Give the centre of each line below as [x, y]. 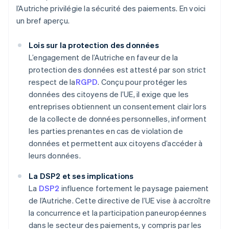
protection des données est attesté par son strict [117, 70]
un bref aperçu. [43, 21]
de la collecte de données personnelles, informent [118, 119]
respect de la [52, 82]
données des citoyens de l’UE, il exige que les [109, 94]
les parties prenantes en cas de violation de [106, 131]
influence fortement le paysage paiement [134, 188]
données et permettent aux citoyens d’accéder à [116, 143]
